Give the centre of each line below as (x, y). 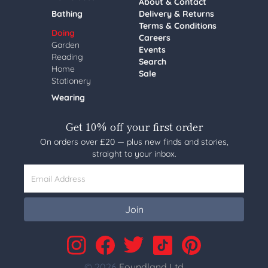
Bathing (67, 14)
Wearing (68, 98)
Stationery (71, 81)
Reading (67, 57)
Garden (66, 45)
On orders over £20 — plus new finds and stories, (134, 142)
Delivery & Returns (176, 14)
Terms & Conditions (178, 26)
